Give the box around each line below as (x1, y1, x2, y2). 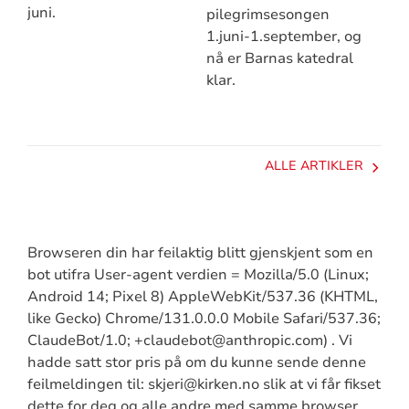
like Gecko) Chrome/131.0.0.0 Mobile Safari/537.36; (26, 308, 381, 329)
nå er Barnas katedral (205, 47, 353, 68)
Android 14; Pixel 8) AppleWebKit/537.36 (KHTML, (26, 286, 378, 307)
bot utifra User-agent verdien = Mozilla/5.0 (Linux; (26, 264, 369, 285)
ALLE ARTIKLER (264, 157, 363, 175)
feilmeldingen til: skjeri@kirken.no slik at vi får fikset (26, 373, 381, 394)
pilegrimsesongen (205, 4, 330, 25)
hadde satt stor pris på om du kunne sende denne (26, 351, 366, 372)
